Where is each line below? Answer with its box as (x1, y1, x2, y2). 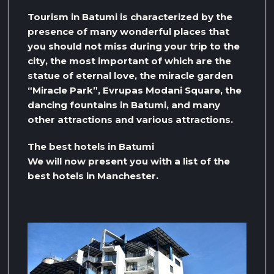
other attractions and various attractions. (28, 114, 233, 126)
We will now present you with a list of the (28, 155, 230, 168)
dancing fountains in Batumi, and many (28, 99, 220, 111)
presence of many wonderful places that (28, 26, 229, 38)
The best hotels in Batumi (28, 141, 154, 153)
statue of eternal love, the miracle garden (28, 70, 233, 82)
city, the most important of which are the (28, 55, 231, 67)
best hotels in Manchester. (28, 170, 158, 182)
